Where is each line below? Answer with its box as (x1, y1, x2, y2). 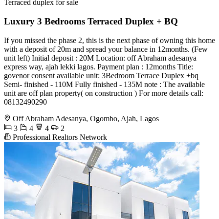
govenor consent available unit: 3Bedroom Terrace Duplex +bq (4, 71, 198, 80)
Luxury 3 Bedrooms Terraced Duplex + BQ (4, 16, 178, 26)
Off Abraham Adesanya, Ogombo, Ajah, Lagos (13, 114, 159, 123)
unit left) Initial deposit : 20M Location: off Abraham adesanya (4, 53, 197, 62)
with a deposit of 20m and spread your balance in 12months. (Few (4, 44, 208, 53)
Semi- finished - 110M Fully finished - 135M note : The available (4, 80, 205, 88)
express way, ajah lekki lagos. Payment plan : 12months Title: (4, 62, 193, 71)
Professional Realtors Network (11, 132, 107, 141)
